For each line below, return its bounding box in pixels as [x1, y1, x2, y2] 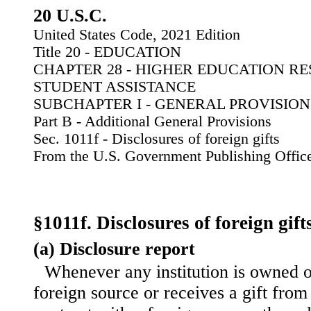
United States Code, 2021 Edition [33, 26, 240, 43]
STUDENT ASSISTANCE [33, 78, 196, 95]
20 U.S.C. [33, 6, 107, 26]
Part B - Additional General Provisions [33, 113, 271, 130]
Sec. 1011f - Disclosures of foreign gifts [33, 131, 280, 147]
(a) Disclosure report [33, 239, 195, 260]
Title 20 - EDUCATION [33, 44, 181, 60]
